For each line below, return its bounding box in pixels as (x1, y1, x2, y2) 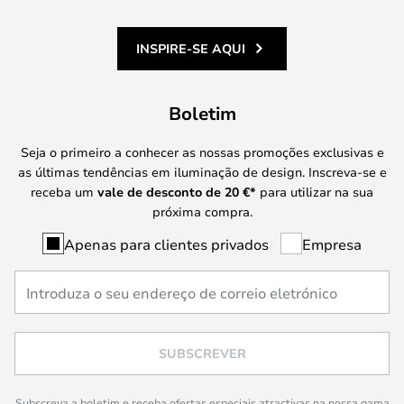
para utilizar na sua (256, 182, 373, 200)
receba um (31, 182, 97, 200)
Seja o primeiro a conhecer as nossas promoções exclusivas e (20, 142, 384, 161)
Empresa (302, 234, 362, 253)
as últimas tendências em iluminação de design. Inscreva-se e (17, 162, 387, 180)
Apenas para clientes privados (64, 234, 269, 253)
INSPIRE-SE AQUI (136, 39, 245, 57)
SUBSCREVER (158, 344, 246, 362)
